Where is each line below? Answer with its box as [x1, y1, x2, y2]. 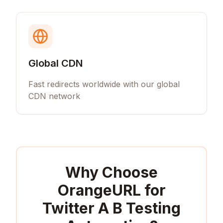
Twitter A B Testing [42, 199, 181, 217]
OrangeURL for [57, 181, 166, 199]
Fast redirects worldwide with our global [28, 79, 180, 89]
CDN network [28, 91, 80, 101]
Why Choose [65, 163, 158, 181]
